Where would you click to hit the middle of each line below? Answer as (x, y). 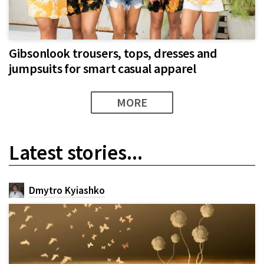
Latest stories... (76, 152)
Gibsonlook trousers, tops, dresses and (113, 53)
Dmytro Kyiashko (67, 190)
